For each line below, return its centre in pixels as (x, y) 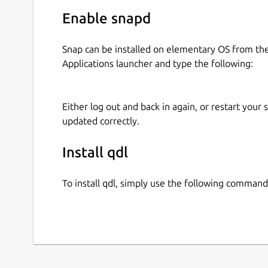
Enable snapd (106, 19)
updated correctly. (101, 121)
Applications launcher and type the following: (158, 63)
